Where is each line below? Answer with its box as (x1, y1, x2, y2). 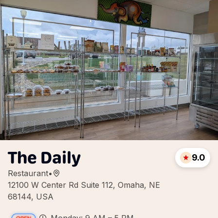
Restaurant (8, 168, 48, 178)
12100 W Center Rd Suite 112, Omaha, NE (8, 180, 160, 190)
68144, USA (8, 192, 54, 201)
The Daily (8, 147, 81, 168)
